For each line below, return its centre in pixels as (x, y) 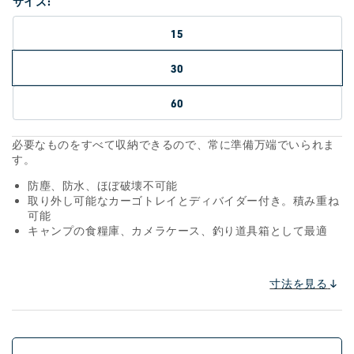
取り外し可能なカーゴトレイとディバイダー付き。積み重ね (184, 201)
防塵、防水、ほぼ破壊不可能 (103, 186)
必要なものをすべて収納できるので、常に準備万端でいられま (173, 145)
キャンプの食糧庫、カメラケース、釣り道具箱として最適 (178, 231)
